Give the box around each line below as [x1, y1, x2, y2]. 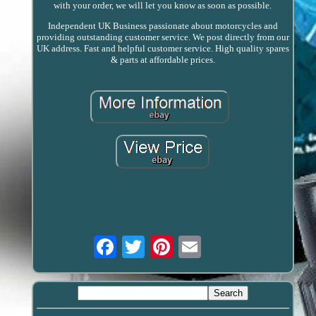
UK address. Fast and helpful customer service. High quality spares [36, 43, 289, 54]
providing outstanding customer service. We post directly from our [36, 32, 289, 43]
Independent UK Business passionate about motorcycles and [47, 20, 278, 32]
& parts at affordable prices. [110, 54, 215, 66]
